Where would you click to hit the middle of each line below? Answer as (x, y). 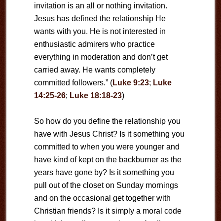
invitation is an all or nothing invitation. (100, 6)
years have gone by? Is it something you (104, 172)
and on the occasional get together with (102, 198)
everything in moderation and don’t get (101, 57)
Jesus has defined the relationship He (100, 18)
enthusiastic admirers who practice (94, 44)
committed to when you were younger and (107, 147)
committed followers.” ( (73, 83)
